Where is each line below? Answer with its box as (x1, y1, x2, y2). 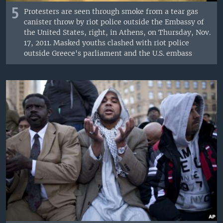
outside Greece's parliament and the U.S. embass (24, 49, 193, 58)
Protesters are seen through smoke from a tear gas (24, 7, 199, 16)
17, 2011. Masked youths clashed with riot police (24, 38, 190, 48)
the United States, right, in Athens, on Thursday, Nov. (24, 28, 211, 37)
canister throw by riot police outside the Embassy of (24, 17, 205, 27)
